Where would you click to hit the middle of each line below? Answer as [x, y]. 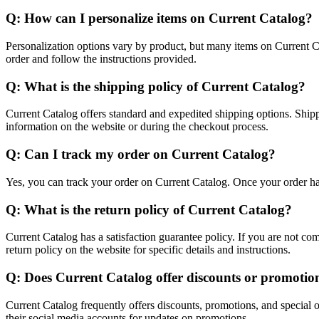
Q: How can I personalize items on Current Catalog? [159, 19]
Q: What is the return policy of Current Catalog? [149, 209]
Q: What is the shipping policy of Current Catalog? [156, 86]
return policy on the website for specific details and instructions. [148, 250]
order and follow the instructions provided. [101, 59]
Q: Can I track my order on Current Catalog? [141, 155]
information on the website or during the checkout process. [137, 127]
